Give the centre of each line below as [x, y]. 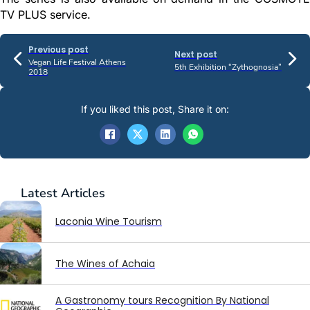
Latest [41, 193]
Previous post [58, 50]
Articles [83, 193]
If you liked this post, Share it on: [155, 109]
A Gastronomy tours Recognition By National [162, 301]
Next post [196, 55]
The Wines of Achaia [105, 264]
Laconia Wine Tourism [109, 222]
